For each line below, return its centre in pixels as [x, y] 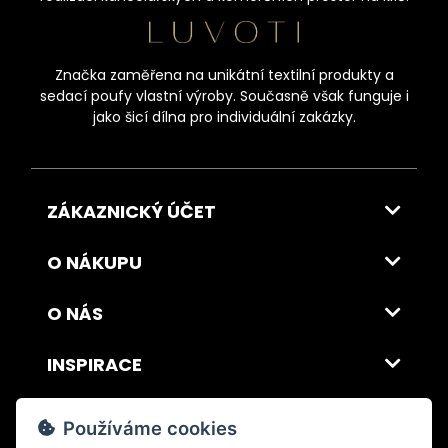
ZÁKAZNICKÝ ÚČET [131, 211]
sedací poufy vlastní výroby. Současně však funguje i [224, 95]
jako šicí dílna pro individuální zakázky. [224, 116]
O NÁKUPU [94, 262]
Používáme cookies [150, 427]
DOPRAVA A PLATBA [138, 415]
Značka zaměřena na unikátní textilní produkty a [224, 74]
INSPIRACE [94, 364]
